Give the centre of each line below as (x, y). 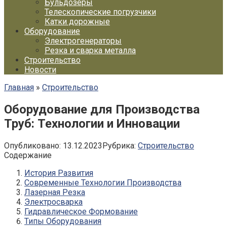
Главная (19, 87)
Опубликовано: (32, 145)
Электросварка (53, 202)
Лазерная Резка (55, 192)
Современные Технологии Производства (103, 182)
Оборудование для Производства (102, 109)
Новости (40, 70)
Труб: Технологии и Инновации (92, 123)
